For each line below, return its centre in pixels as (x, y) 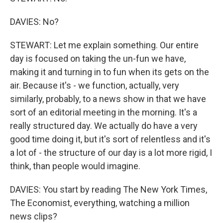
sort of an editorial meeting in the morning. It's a (104, 112)
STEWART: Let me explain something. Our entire (104, 45)
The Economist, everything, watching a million (100, 203)
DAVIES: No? (34, 22)
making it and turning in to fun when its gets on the (110, 72)
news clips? (34, 216)
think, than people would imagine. (75, 166)
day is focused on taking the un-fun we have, (98, 58)
